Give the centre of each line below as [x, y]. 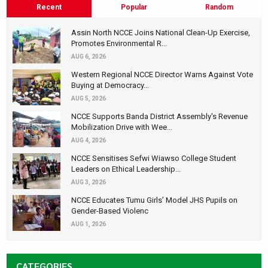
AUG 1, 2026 [89, 224]
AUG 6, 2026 [89, 57]
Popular [134, 7]
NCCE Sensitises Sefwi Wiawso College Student [154, 159]
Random [219, 7]
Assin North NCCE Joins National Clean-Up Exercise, [161, 33]
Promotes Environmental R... [119, 44]
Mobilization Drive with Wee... [122, 127]
